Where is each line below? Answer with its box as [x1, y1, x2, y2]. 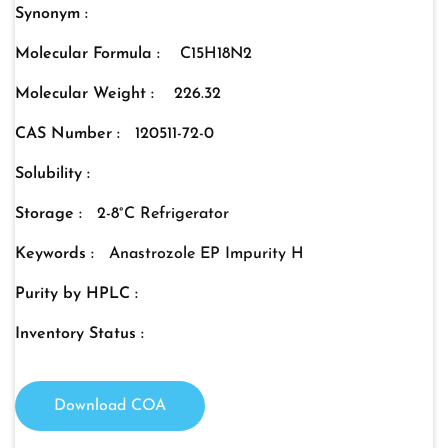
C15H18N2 [180, 46, 252, 63]
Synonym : [15, 6, 88, 23]
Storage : [15, 206, 82, 223]
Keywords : [15, 246, 94, 263]
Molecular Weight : [15, 86, 159, 103]
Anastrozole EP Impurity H [109, 246, 304, 263]
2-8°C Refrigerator [97, 206, 229, 223]
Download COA [54, 398, 166, 415]
